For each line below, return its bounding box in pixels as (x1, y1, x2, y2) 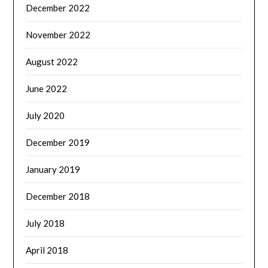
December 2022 (26, 2, 90, 14)
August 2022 (26, 56, 78, 68)
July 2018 (26, 218, 65, 229)
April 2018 (26, 245, 69, 256)
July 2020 (26, 110, 65, 121)
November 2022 (26, 29, 91, 41)
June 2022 (26, 83, 68, 95)
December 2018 (26, 191, 90, 202)
